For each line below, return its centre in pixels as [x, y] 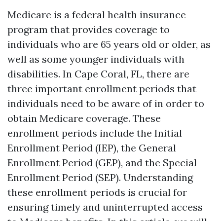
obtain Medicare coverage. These [84, 118]
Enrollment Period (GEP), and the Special [102, 163]
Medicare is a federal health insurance [97, 15]
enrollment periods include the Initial [95, 133]
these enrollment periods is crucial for [97, 192]
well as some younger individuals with [96, 59]
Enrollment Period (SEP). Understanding [100, 177]
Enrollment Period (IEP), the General [92, 148]
